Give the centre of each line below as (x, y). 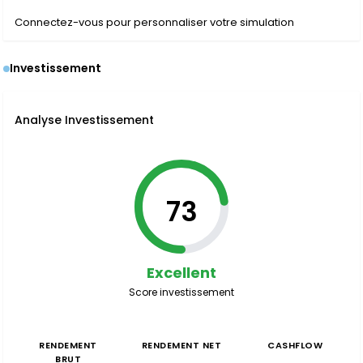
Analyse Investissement (84, 120)
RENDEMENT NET (181, 345)
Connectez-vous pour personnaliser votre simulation (154, 22)
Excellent (181, 273)
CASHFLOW (295, 345)
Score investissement (181, 292)
